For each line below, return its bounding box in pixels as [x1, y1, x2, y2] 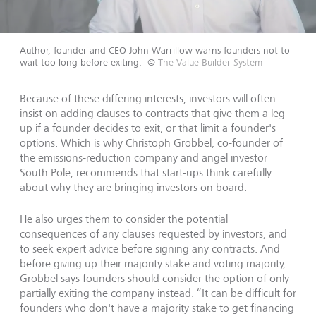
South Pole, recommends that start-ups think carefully [20, 165, 272, 179]
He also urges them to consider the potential [20, 212, 228, 226]
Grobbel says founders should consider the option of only [20, 271, 289, 285]
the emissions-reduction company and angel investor [20, 150, 267, 164]
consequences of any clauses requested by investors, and [20, 226, 287, 241]
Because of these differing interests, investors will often [20, 91, 276, 105]
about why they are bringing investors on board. [20, 180, 247, 194]
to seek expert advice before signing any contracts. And [20, 241, 280, 255]
